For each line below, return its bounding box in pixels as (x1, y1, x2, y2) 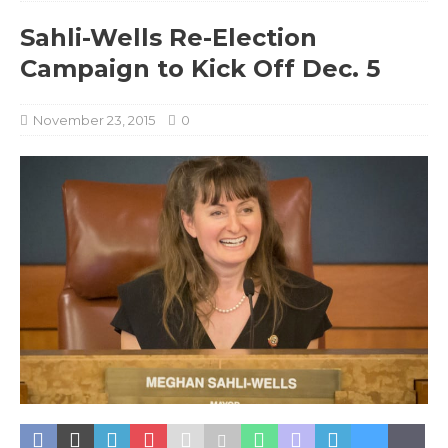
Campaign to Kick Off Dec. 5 (20, 53, 380, 83)
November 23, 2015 (33, 111, 155, 128)
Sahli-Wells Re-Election (20, 22, 317, 52)
